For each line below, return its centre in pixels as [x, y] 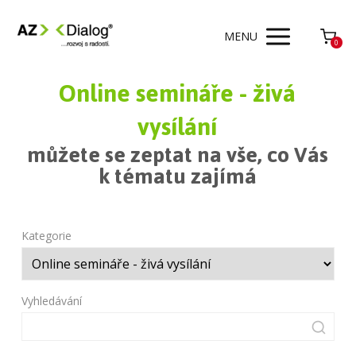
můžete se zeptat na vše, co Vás [177, 155]
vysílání [178, 127]
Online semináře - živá [178, 93]
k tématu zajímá [177, 176]
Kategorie [47, 236]
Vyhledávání [52, 300]
